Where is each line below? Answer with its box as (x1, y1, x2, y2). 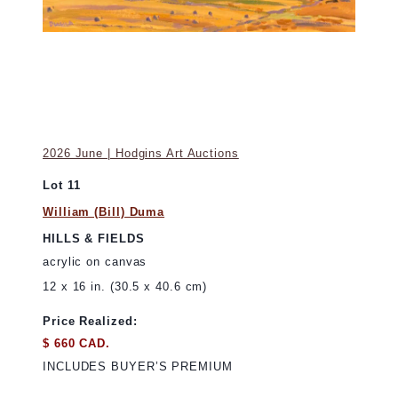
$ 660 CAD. (43, 337, 110, 351)
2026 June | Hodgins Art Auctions (43, 146, 239, 160)
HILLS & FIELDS (43, 232, 145, 246)
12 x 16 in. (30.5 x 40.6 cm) (43, 279, 208, 293)
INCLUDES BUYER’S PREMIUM (43, 359, 233, 373)
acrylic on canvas (43, 254, 147, 268)
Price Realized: (43, 314, 138, 328)
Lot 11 (43, 178, 81, 192)
